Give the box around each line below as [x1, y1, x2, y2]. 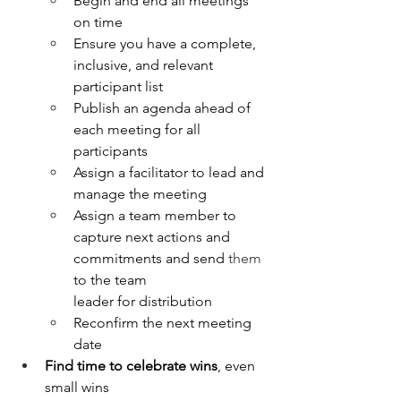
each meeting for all [73, 121, 204, 139]
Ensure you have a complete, [73, 35, 260, 53]
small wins [45, 379, 109, 397]
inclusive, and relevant [73, 56, 217, 74]
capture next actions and [73, 228, 234, 246]
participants [73, 142, 148, 160]
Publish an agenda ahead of [73, 99, 254, 117]
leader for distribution [73, 293, 212, 311]
